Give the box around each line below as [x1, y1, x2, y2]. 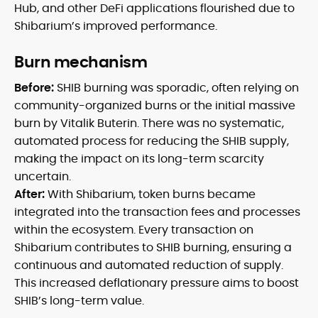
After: [14, 186, 48, 203]
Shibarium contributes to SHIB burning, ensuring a [14, 239, 292, 256]
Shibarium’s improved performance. [14, 18, 217, 35]
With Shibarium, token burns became [48, 186, 256, 203]
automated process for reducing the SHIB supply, [14, 133, 289, 150]
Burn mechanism [14, 51, 147, 74]
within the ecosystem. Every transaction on [14, 221, 253, 238]
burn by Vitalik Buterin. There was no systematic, [14, 115, 284, 132]
